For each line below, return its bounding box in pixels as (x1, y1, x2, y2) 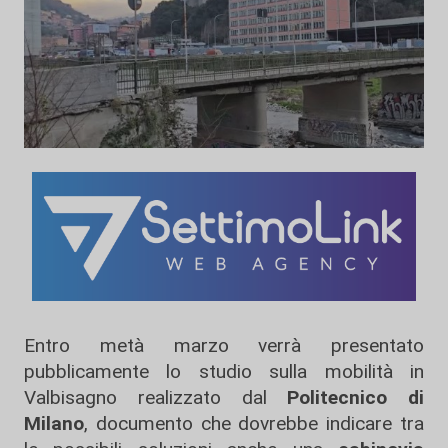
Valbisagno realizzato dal (24, 386, 288, 410)
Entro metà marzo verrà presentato (24, 334, 424, 358)
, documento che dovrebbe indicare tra (84, 412, 424, 436)
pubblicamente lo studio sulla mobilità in (24, 360, 424, 384)
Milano (24, 412, 84, 436)
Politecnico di (287, 386, 424, 410)
